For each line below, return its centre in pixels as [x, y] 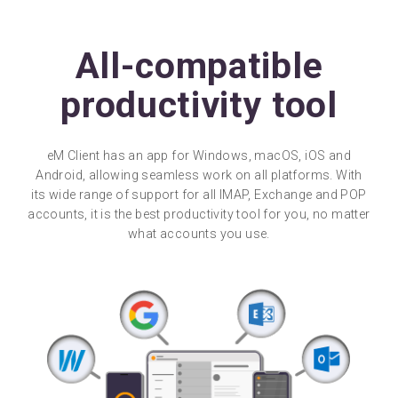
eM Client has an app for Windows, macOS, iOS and [199, 155]
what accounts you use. [199, 234]
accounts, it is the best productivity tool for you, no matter [199, 214]
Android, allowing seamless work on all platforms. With [199, 175]
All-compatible [199, 66]
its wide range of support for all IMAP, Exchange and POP [199, 195]
